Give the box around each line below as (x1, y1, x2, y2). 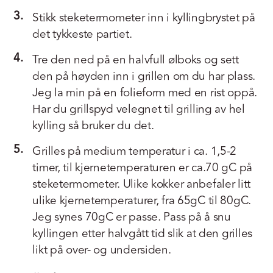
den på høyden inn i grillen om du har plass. (32, 67, 256, 85)
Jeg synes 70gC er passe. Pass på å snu (32, 208, 231, 226)
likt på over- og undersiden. (32, 241, 171, 259)
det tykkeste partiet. (32, 25, 132, 43)
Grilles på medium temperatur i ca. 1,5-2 (32, 142, 237, 160)
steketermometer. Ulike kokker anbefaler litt (32, 175, 251, 193)
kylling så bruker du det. (32, 116, 154, 135)
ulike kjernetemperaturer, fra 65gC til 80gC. (32, 191, 252, 210)
